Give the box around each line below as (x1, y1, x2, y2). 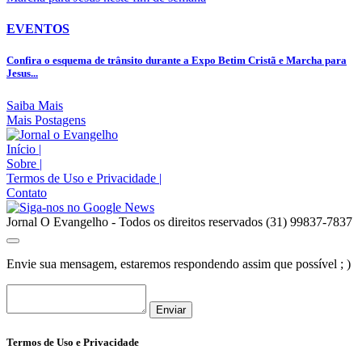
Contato (6, 185, 47, 200)
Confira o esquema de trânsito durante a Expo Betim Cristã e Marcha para (6, 54, 347, 67)
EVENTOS (6, 22, 69, 36)
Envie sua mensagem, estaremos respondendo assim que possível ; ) (6, 256, 351, 271)
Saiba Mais (6, 98, 63, 112)
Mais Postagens (6, 112, 86, 127)
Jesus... (6, 67, 38, 80)
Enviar (156, 303, 186, 316)
